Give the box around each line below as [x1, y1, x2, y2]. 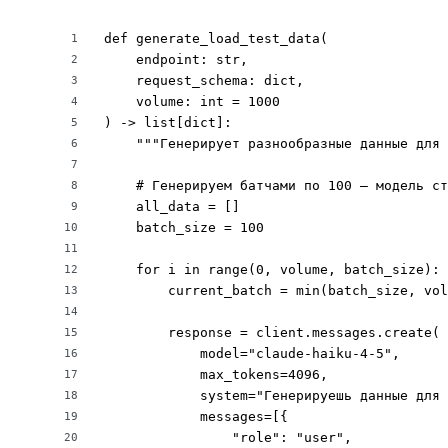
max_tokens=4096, [104, 367, 328, 383]
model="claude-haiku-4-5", [104, 346, 400, 362]
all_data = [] [104, 199, 240, 215]
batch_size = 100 [104, 220, 264, 236]
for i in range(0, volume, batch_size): [104, 262, 440, 278]
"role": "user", [104, 430, 352, 446]
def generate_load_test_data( [104, 31, 328, 47]
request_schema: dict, [104, 73, 304, 89]
